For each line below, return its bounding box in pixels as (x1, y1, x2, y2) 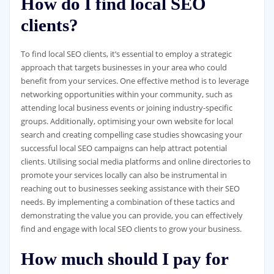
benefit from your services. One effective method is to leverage (20, 75, 249, 87)
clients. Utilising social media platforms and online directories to (20, 156, 251, 168)
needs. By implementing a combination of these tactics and (20, 196, 235, 208)
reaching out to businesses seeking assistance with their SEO (20, 183, 240, 194)
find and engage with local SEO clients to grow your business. (20, 223, 242, 235)
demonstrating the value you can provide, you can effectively (20, 210, 243, 221)
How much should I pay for (20, 248, 228, 268)
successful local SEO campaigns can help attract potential (20, 143, 227, 154)
